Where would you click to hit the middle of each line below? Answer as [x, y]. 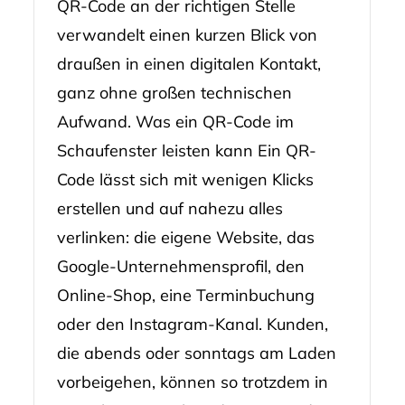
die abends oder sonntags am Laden [196, 353]
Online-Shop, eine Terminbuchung [185, 295]
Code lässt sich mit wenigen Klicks [185, 179]
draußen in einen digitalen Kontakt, [188, 63]
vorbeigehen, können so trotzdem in [192, 381]
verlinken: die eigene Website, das [185, 237]
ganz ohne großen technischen [174, 92]
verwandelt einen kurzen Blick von [187, 34]
